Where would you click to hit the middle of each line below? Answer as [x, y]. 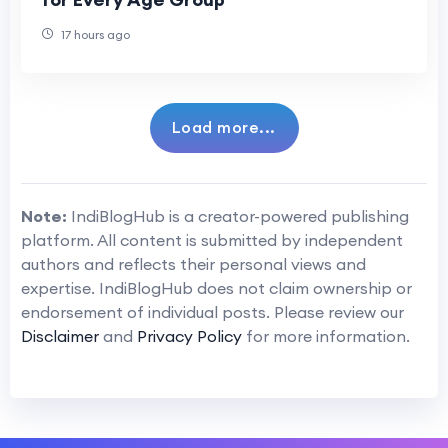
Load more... [223, 126]
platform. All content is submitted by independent [212, 239]
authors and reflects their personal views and [193, 263]
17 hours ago [94, 34]
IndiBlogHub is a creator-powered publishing [238, 215]
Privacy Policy [189, 335]
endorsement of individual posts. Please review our [212, 311]
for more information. [326, 335]
